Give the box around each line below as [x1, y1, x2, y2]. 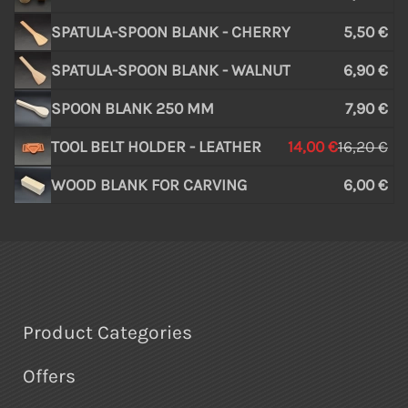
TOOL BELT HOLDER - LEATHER [51, 137, 261, 156]
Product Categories [23, 321, 192, 343]
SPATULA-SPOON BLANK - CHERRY [51, 22, 291, 41]
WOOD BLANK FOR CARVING [51, 175, 247, 194]
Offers [23, 364, 76, 387]
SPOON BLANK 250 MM [51, 98, 214, 117]
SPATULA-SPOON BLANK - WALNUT [51, 60, 291, 79]
